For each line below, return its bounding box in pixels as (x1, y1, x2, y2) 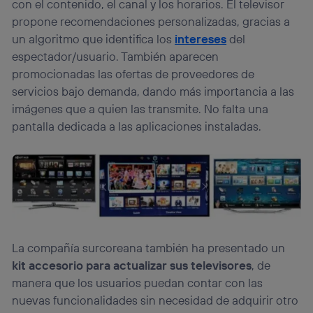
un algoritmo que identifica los (12, 31, 175, 46)
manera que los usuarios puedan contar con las (12, 275, 263, 291)
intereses (175, 31, 227, 46)
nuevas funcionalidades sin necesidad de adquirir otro (12, 293, 299, 308)
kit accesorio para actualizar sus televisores (12, 258, 252, 273)
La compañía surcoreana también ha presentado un (12, 240, 286, 256)
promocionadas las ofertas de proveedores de (12, 66, 255, 81)
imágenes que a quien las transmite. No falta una (12, 101, 269, 116)
